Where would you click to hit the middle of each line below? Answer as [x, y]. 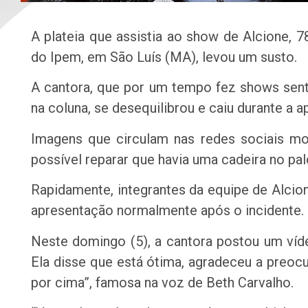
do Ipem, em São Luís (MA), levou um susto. [164, 57]
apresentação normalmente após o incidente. [167, 211]
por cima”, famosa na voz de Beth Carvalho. [162, 282]
